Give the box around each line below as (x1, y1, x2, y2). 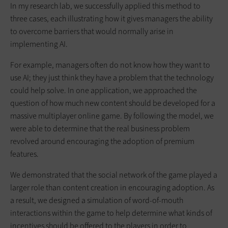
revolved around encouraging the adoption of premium (10, 135, 194, 147)
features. (10, 148, 39, 159)
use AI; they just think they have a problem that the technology (10, 72, 214, 83)
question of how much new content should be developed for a (10, 97, 215, 108)
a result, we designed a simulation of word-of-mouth (10, 194, 183, 206)
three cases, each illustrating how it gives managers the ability (10, 13, 213, 24)
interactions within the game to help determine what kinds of (10, 207, 212, 218)
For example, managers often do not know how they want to (10, 59, 210, 70)
